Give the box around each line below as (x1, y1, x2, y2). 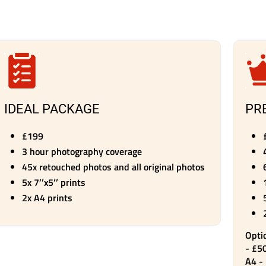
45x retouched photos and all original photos (21, 160, 205, 175)
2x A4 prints (21, 191, 72, 205)
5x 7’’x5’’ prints (21, 175, 85, 190)
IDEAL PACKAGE (4, 101, 100, 117)
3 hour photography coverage (21, 144, 142, 159)
